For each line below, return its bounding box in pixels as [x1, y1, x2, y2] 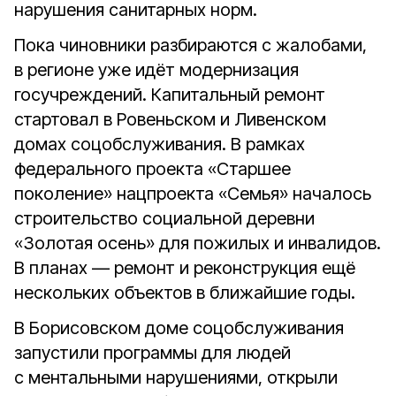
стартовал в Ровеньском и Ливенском [14, 109, 326, 130]
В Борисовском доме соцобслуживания [14, 317, 344, 339]
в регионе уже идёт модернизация [14, 59, 299, 80]
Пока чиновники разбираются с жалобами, [14, 34, 367, 56]
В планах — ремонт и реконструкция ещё [14, 257, 355, 278]
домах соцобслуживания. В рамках [14, 133, 305, 155]
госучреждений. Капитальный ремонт [14, 84, 325, 105]
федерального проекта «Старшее [14, 158, 291, 179]
